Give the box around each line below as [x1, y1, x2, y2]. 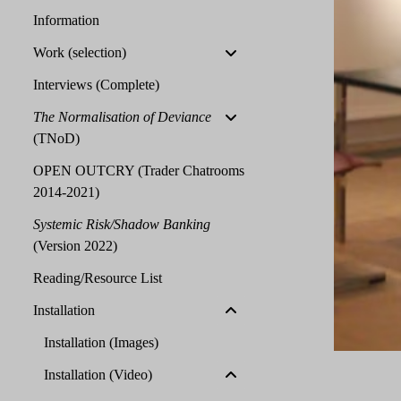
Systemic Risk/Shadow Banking [32, 217, 210, 232]
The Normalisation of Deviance [32, 109, 211, 124]
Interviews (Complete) [32, 77, 159, 92]
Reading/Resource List [32, 270, 162, 286]
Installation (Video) [43, 367, 152, 382]
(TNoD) [32, 131, 80, 146]
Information [32, 13, 99, 28]
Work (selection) [32, 45, 126, 60]
